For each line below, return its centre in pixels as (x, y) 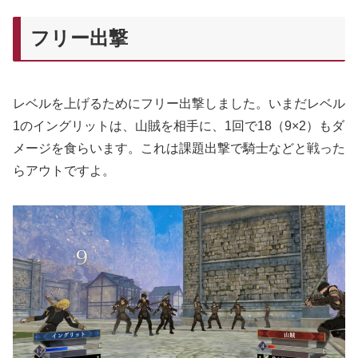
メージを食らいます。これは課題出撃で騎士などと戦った (179, 149)
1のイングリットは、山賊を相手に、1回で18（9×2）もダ (179, 126)
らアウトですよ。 (64, 171)
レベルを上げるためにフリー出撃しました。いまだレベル (179, 104)
